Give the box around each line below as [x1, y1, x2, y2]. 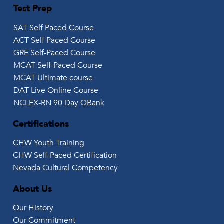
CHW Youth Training [13, 137, 85, 148]
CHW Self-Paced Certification [13, 149, 117, 161]
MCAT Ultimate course [13, 72, 93, 83]
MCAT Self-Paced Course [13, 59, 102, 71]
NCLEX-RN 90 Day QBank [13, 97, 104, 108]
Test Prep [13, 2, 52, 15]
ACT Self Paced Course [13, 34, 95, 46]
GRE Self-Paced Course [13, 47, 95, 58]
